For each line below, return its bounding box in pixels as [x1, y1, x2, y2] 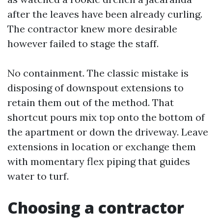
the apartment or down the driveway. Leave [7, 126, 208, 138]
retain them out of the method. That [7, 96, 174, 109]
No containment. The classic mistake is [7, 67, 189, 79]
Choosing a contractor [7, 197, 184, 218]
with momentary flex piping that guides [7, 155, 190, 167]
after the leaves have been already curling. [7, 8, 202, 20]
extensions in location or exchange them [7, 140, 196, 153]
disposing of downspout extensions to [7, 82, 184, 94]
